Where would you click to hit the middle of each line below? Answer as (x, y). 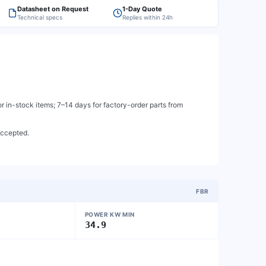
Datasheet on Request (53, 9)
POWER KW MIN (110, 214)
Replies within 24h (148, 17)
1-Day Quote (142, 9)
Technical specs (40, 17)
